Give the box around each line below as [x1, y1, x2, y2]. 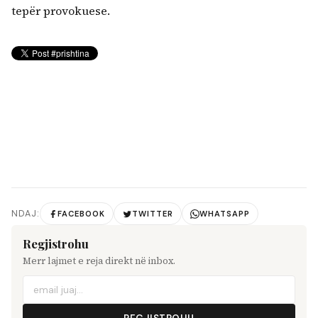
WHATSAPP [199, 208, 250, 219]
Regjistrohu [23, 236, 89, 252]
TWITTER [131, 208, 173, 219]
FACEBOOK [57, 208, 106, 219]
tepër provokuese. [11, 3, 110, 19]
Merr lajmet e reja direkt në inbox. [23, 254, 175, 268]
